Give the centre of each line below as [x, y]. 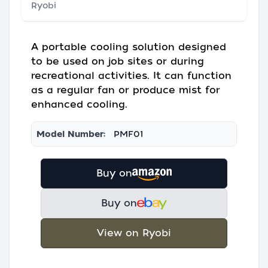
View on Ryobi [134, 233]
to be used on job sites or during [118, 61]
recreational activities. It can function [131, 76]
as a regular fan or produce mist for [126, 90]
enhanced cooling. [79, 104]
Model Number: [71, 134]
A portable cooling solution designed [129, 47]
